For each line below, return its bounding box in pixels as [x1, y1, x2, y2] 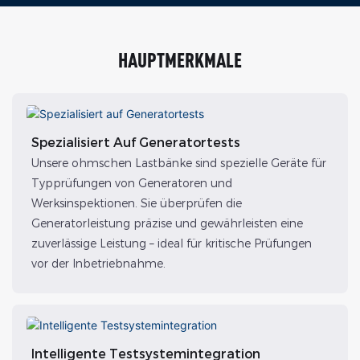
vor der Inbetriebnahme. [31, 256, 166, 272]
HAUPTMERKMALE [118, 47, 242, 72]
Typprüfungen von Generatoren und [31, 176, 232, 191]
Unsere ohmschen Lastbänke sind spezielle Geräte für [31, 156, 326, 171]
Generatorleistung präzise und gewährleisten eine [31, 216, 303, 231]
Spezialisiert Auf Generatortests [31, 134, 240, 150]
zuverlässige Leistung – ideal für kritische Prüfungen [31, 236, 312, 252]
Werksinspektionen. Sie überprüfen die [31, 196, 242, 211]
